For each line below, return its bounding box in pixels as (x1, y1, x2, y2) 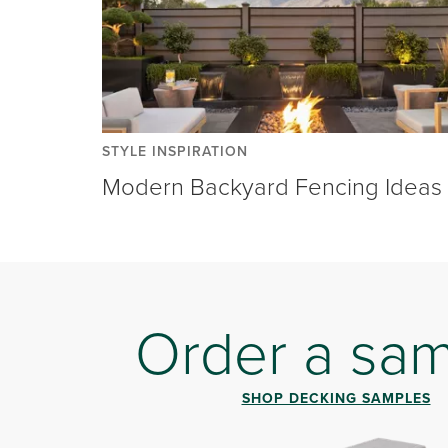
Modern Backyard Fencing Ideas (102, 168, 442, 202)
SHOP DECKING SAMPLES (241, 387, 431, 408)
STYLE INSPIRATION (102, 140, 248, 161)
